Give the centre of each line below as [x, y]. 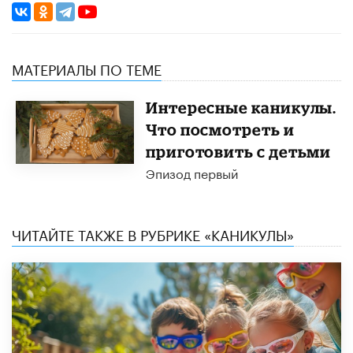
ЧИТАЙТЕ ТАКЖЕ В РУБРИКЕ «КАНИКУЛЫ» [153, 233]
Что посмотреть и [220, 129]
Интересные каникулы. [241, 107]
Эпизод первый [191, 172]
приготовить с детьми [238, 151]
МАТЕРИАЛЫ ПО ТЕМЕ [87, 67]
